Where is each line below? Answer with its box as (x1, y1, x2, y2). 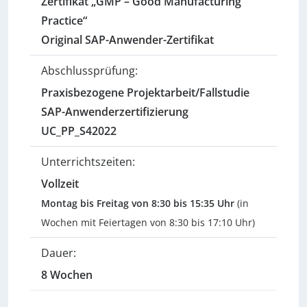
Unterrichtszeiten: (41, 154, 135, 169)
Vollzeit (41, 176, 79, 191)
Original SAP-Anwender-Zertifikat (41, 32, 214, 47)
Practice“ (41, 13, 87, 28)
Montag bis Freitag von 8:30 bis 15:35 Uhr (41, 197, 237, 210)
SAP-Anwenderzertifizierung (41, 104, 188, 119)
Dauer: (41, 245, 76, 260)
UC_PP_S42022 (41, 123, 116, 138)
